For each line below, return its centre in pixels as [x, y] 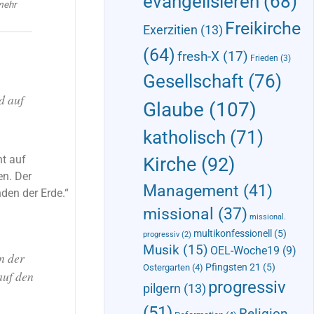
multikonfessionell [232, 234]
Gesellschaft [193, 82]
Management [191, 191]
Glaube [173, 110]
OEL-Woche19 [245, 251]
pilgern [162, 289]
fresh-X [198, 57]
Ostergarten [166, 268]
